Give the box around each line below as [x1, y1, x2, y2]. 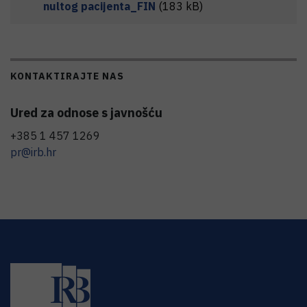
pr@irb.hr [10, 145, 56, 160]
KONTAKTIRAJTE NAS [10, 69, 124, 82]
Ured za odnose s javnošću [10, 105, 162, 121]
